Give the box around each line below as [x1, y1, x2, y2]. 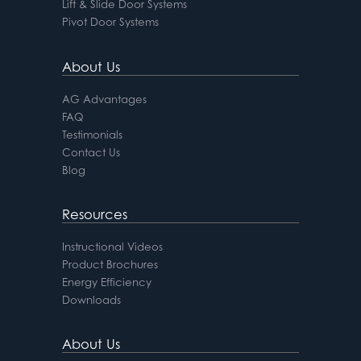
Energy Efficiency [61, 275, 151, 288]
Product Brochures [61, 257, 158, 271]
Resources [61, 205, 127, 222]
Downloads [61, 293, 121, 306]
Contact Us [61, 145, 120, 159]
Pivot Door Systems [61, 15, 159, 29]
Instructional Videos [61, 239, 163, 253]
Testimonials [61, 127, 122, 141]
